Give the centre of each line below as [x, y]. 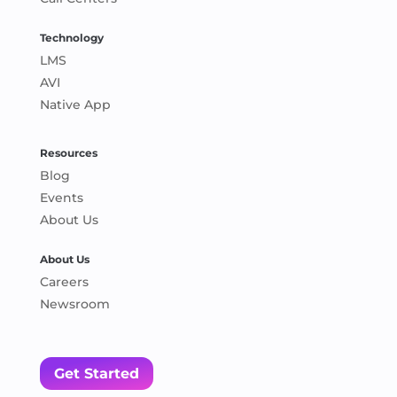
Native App [75, 105]
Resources [68, 153]
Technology [71, 38]
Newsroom [74, 304]
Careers [64, 282]
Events [61, 198]
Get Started [96, 374]
